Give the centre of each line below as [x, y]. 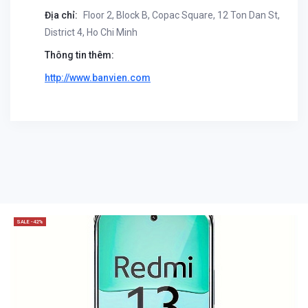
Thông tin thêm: [79, 55]
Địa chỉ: [61, 15]
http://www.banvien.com [98, 78]
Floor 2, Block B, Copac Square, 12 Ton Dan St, [180, 15]
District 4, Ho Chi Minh [91, 32]
